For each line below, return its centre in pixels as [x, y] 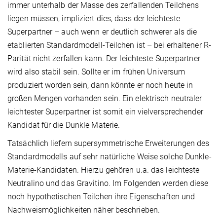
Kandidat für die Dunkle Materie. [64, 125]
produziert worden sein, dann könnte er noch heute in [100, 85]
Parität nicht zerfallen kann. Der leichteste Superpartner [104, 58]
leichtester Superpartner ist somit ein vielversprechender [105, 111]
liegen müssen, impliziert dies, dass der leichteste [94, 18]
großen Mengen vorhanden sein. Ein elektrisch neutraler [105, 98]
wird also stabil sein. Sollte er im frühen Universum [96, 72]
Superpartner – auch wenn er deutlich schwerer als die [102, 32]
